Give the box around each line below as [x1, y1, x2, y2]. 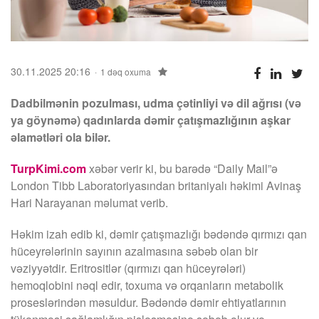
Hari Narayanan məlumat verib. [11, 194, 168, 211]
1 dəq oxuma [100, 65, 151, 78]
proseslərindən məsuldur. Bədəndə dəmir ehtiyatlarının [11, 293, 286, 310]
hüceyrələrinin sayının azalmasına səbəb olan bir [11, 242, 258, 259]
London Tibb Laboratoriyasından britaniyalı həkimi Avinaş [11, 177, 301, 194]
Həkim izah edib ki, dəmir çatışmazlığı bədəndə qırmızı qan [11, 225, 307, 242]
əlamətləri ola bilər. [11, 128, 110, 145]
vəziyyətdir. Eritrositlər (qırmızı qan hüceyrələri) [11, 259, 246, 276]
